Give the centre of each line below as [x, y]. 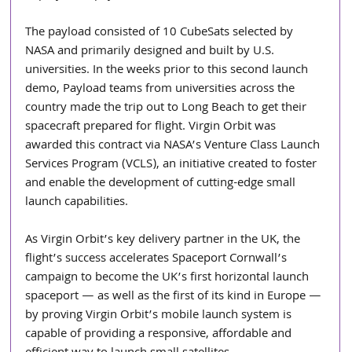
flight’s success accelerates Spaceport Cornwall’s [158, 259]
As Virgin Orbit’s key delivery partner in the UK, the [165, 240]
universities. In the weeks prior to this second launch [169, 70]
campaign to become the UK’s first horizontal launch [169, 278]
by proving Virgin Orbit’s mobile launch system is [160, 315]
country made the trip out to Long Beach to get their [168, 108]
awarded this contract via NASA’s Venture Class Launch [174, 146]
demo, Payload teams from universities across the [162, 89]
